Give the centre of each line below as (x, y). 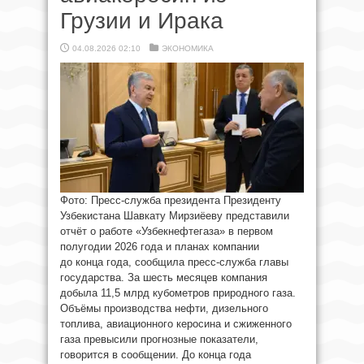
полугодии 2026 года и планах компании (160, 247)
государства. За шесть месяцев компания (164, 277)
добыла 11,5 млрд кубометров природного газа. (178, 293)
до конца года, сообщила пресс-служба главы (174, 262)
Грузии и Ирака (142, 21)
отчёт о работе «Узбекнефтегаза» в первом (167, 231)
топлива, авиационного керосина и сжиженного (176, 324)
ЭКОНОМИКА (188, 48)
